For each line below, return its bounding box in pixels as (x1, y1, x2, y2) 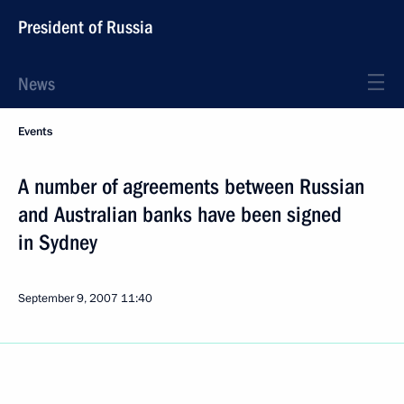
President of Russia (18, 16, 153, 38)
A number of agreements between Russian (18, 174, 364, 199)
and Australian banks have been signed (18, 202, 342, 227)
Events (18, 124, 52, 140)
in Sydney (18, 230, 97, 255)
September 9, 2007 (18, 290, 118, 307)
